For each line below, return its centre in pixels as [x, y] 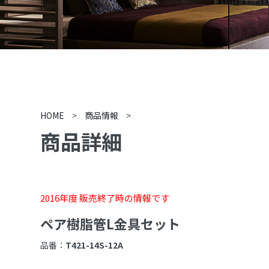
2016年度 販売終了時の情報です [105, 198]
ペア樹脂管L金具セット [110, 223]
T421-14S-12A [95, 245]
